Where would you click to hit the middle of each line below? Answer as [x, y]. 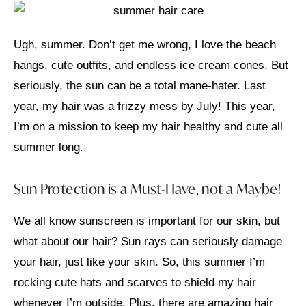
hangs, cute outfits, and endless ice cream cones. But [151, 65]
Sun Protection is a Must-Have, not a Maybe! [148, 189]
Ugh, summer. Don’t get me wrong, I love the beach [145, 44]
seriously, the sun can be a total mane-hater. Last [140, 85]
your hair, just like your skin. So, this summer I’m [139, 262]
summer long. [48, 147]
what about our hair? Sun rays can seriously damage [148, 241]
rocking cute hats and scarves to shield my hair [135, 282]
